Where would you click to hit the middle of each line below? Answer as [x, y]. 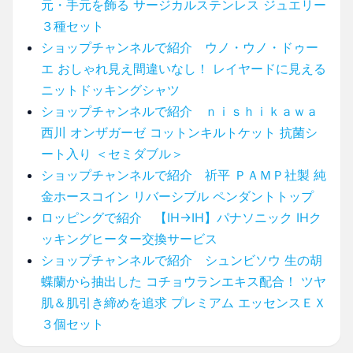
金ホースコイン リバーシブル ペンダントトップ [177, 196]
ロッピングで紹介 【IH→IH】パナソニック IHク [181, 217]
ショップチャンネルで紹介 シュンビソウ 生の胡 [182, 260]
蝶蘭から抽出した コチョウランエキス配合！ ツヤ [184, 281]
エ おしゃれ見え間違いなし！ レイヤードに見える [184, 68]
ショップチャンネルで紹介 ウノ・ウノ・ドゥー [180, 47]
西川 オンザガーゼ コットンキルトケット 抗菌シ [179, 132]
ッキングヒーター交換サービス [129, 238]
